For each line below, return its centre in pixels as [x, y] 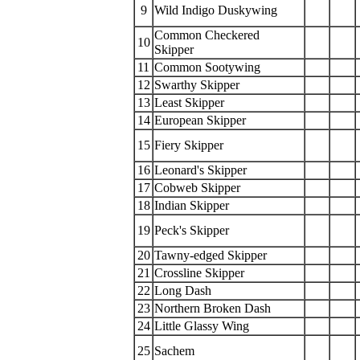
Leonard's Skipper [200, 170]
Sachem [174, 351]
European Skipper [202, 120]
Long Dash [184, 290]
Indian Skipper [192, 205]
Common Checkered [207, 35]
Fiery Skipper [190, 145]
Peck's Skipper [193, 230]
